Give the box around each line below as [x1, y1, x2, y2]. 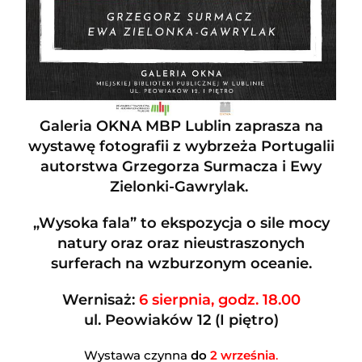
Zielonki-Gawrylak [110, 178, 245, 196]
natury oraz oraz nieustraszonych [57, 234, 305, 253]
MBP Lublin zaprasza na [141, 117, 323, 136]
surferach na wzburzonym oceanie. [50, 255, 312, 273]
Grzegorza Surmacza [122, 158, 278, 176]
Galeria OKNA [39, 117, 141, 136]
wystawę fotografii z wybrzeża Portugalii [27, 137, 335, 156]
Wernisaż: [61, 291, 139, 309]
